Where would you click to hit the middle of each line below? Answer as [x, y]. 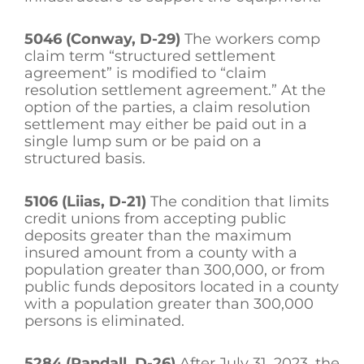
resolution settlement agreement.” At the [175, 91]
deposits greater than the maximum [158, 235]
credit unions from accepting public [155, 218]
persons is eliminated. [106, 321]
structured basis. [87, 159]
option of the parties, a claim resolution [167, 108]
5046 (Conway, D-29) [104, 39]
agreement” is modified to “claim [145, 74]
